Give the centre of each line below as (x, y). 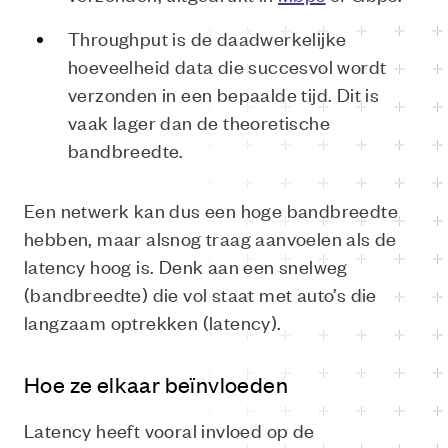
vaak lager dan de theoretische (199, 121)
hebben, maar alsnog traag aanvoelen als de (210, 237)
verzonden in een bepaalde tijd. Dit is (224, 93)
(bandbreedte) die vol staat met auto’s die (200, 293)
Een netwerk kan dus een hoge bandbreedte (211, 209)
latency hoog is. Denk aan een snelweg (186, 265)
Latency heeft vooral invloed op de (169, 429)
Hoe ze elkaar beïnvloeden (156, 384)
